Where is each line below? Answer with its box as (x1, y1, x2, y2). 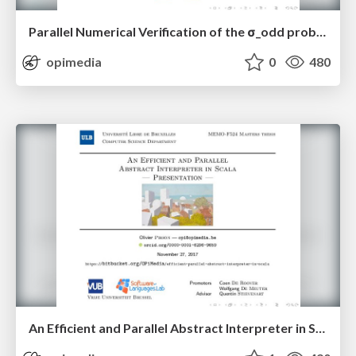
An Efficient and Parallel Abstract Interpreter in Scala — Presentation (315, 319, 325, 335)
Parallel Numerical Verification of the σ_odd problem (316, 24, 326, 40)
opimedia (44, 54, 103, 70)
